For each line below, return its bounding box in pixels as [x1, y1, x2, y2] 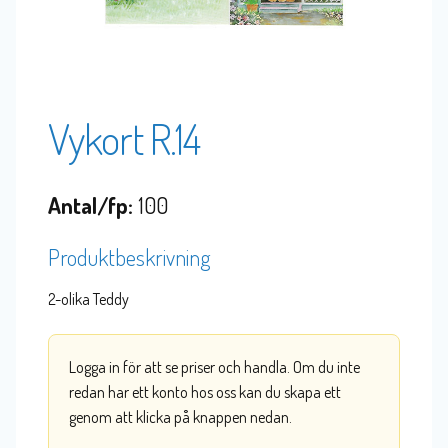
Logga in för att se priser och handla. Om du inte [69, 357, 360, 378]
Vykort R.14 [48, 111, 200, 165]
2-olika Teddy [48, 288, 129, 309]
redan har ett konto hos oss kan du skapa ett [69, 382, 341, 403]
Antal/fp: [48, 190, 133, 219]
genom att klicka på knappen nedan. [69, 407, 292, 428]
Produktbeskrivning [48, 242, 211, 271]
